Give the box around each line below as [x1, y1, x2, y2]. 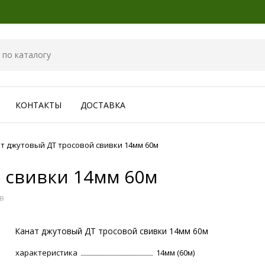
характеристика [15, 247, 78, 258]
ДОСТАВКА [80, 99, 125, 111]
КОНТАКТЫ [15, 99, 62, 111]
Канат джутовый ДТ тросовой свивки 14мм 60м [15, 225, 209, 237]
